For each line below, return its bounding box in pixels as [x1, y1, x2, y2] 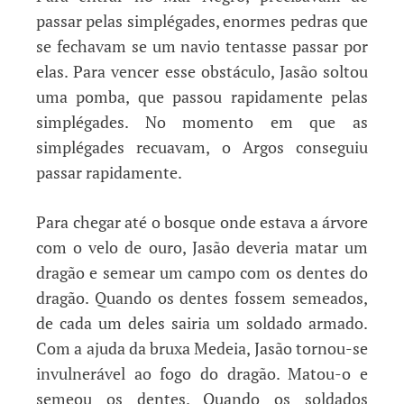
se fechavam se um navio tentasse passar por [36, 34, 368, 57]
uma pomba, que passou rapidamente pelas [36, 85, 368, 107]
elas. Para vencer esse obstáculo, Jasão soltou [36, 60, 368, 82]
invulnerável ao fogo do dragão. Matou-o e [36, 362, 368, 384]
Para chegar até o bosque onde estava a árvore [36, 210, 368, 233]
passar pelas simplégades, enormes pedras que [36, 9, 368, 32]
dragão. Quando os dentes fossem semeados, [36, 286, 368, 308]
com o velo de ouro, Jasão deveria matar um [36, 235, 368, 258]
